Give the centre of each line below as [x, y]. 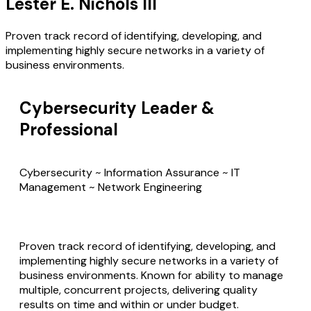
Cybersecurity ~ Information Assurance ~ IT [130, 173]
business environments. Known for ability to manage [151, 275]
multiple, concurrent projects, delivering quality [138, 290]
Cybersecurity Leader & [117, 108]
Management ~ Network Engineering [111, 187]
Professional [69, 130]
